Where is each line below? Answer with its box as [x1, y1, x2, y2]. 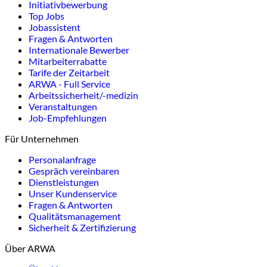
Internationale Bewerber [29, 44, 129, 55]
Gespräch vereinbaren [29, 164, 119, 176]
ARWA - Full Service [29, 77, 110, 89]
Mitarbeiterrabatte [29, 55, 107, 67]
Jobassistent [29, 21, 80, 33]
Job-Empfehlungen [29, 111, 107, 123]
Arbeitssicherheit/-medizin [29, 89, 138, 101]
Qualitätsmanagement [29, 210, 121, 222]
